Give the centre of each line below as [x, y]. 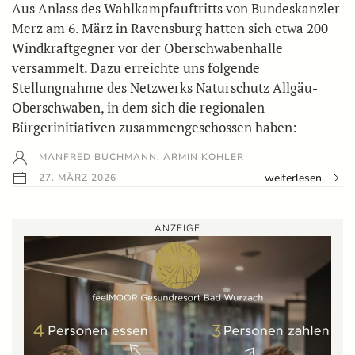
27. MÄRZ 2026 [76, 177]
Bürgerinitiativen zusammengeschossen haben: [155, 127]
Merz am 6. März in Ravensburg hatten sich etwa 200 [170, 28]
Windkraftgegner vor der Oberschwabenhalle [147, 48]
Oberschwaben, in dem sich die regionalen [138, 107]
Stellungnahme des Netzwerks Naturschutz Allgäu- [165, 87]
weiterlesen [294, 177]
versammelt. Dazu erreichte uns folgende [136, 67]
